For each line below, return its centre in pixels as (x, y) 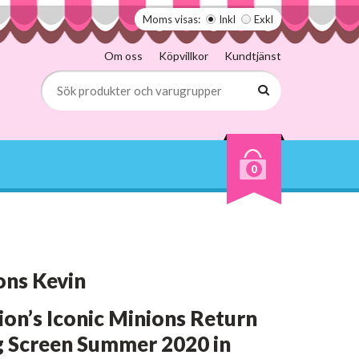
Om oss (123, 56)
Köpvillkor (184, 56)
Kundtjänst (253, 56)
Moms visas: (171, 19)
